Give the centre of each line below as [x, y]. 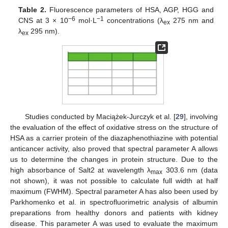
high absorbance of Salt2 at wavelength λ [81, 170]
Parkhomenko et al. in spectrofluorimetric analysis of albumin [114, 202]
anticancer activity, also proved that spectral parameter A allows [114, 149]
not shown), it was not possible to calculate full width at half [114, 181]
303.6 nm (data [190, 170]
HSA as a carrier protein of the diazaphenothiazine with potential [114, 138]
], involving [201, 117]
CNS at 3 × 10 [43, 21]
